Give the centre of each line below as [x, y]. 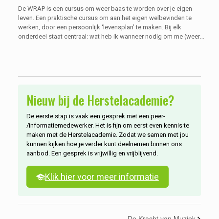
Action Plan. [34, 55]
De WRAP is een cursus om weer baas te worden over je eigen [105, 8]
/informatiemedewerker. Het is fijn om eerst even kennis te [108, 125]
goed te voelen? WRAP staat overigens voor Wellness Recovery [107, 45]
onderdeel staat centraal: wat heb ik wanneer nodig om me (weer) [110, 36]
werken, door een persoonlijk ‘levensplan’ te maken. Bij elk [99, 27]
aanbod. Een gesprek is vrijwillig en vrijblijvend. [92, 153]
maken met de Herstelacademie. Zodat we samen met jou [107, 134]
